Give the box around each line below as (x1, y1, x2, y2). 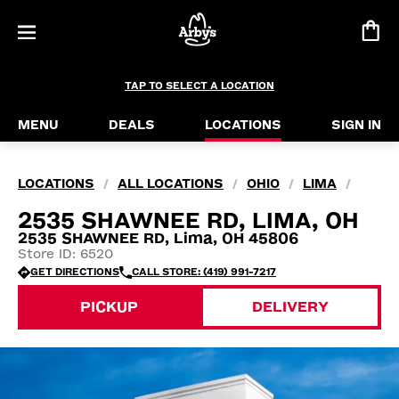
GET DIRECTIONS (30, 266, 119, 278)
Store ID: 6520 (18, 247, 113, 262)
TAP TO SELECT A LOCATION (125, 80, 274, 92)
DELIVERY (252, 298, 329, 315)
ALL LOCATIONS (118, 176, 224, 191)
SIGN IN (331, 118, 381, 133)
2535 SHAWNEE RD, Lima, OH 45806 (18, 230, 298, 247)
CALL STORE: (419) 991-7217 (132, 266, 276, 278)
